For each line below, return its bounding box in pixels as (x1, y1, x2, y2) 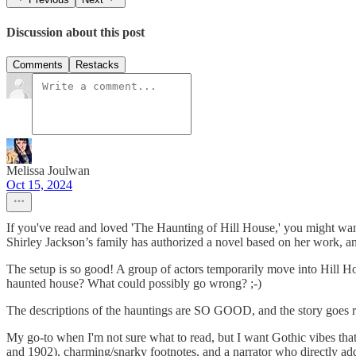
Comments (13, 58, 63, 71)
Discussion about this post (6, 25, 145, 39)
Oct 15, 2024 (6, 177, 72, 192)
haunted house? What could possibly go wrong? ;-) (6, 276, 261, 290)
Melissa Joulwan (6, 163, 90, 177)
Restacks (75, 58, 119, 71)
